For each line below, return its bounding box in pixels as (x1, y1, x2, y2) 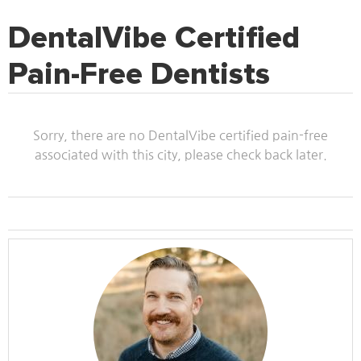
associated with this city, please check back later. (34, 147, 327, 161)
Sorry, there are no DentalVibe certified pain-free (33, 128, 328, 142)
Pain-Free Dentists (8, 55, 270, 93)
